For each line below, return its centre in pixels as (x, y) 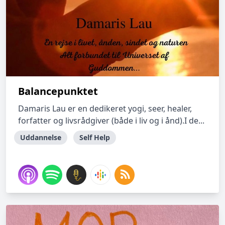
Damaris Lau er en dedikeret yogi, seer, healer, (105, 108)
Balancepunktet (58, 91)
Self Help (95, 137)
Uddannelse (41, 137)
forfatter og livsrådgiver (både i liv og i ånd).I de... (111, 121)
